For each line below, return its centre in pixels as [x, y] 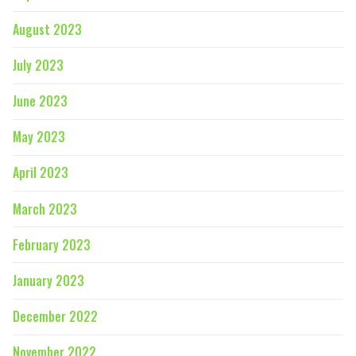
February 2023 [52, 244]
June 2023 [40, 101]
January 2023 [48, 281]
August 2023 [47, 29]
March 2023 [45, 209]
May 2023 [39, 137]
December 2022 [55, 317]
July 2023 [38, 65]
